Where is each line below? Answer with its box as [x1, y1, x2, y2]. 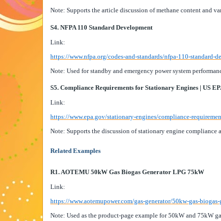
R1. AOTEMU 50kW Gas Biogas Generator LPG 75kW [50, 168, 204, 176]
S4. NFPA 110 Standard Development [50, 23, 152, 31]
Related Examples [50, 147, 101, 155]
